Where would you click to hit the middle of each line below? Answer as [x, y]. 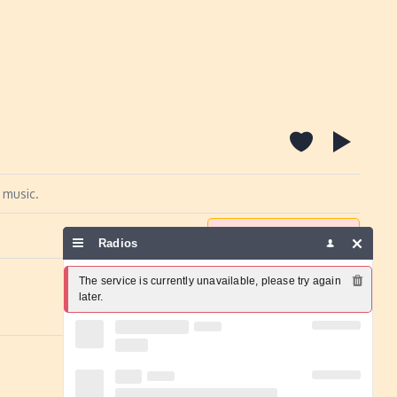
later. [91, 297]
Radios [120, 243]
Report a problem [295, 236]
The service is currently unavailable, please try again [210, 281]
